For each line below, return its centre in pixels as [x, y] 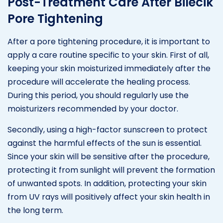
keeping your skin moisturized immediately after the [109, 68]
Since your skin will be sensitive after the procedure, [109, 156]
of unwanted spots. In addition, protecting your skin [107, 183]
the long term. [35, 210]
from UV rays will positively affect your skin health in [109, 197]
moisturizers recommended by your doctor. [93, 109]
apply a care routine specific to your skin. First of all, [108, 55]
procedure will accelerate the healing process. [99, 82]
